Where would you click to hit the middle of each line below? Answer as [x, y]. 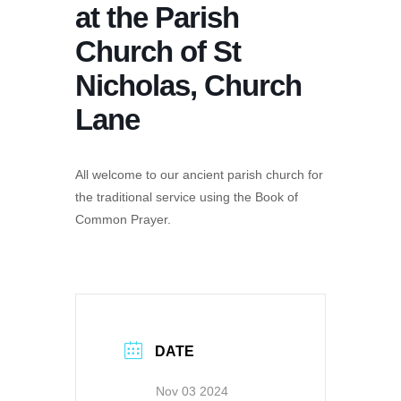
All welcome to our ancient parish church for [199, 174]
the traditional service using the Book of [187, 196]
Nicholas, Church [188, 85]
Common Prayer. [123, 219]
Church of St [158, 51]
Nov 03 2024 [192, 391]
